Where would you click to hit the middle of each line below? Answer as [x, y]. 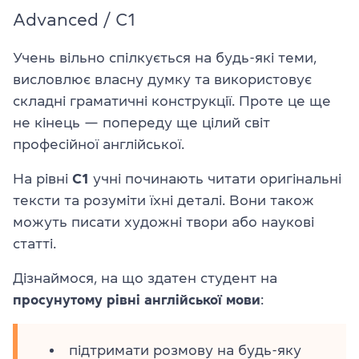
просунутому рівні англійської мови [137, 300]
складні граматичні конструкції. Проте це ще [172, 101]
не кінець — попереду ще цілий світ [141, 123]
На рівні [42, 179]
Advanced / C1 [74, 19]
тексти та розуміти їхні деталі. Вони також [163, 200]
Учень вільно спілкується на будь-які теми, [165, 58]
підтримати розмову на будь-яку [185, 350]
